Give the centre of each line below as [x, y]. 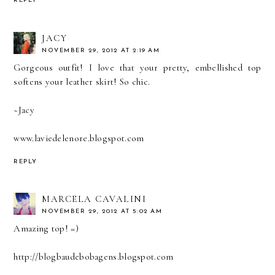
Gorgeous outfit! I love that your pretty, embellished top [137, 67]
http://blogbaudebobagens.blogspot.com [94, 257]
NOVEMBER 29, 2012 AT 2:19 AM [101, 50]
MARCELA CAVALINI [94, 199]
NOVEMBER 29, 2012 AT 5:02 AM [102, 212]
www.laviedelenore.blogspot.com [79, 138]
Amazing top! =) [46, 229]
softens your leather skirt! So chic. [82, 81]
